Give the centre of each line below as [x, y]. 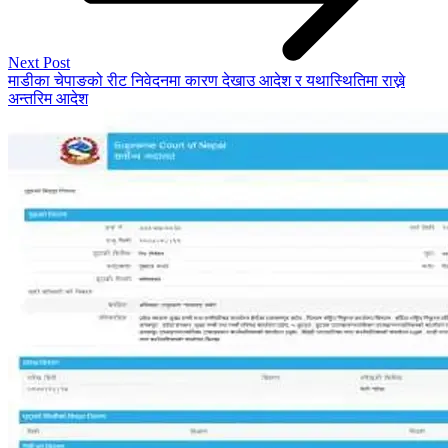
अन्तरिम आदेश [48, 98]
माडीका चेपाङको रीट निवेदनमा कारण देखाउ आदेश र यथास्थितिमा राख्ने [206, 80]
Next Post [39, 62]
